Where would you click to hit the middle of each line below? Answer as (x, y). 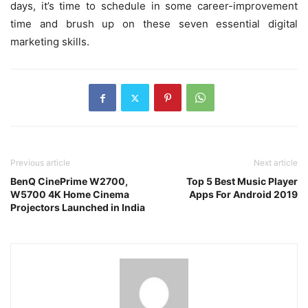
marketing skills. (50, 42)
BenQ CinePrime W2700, (69, 181)
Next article (276, 163)
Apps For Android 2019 (243, 195)
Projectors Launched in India (78, 208)
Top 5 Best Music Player (242, 181)
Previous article (40, 163)
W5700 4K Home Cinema (70, 195)
